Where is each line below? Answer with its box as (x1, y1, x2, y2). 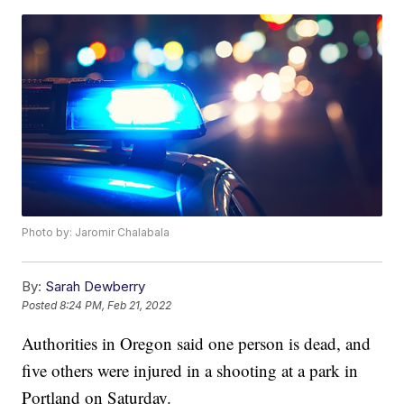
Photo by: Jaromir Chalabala (22, 225, 170, 240)
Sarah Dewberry (45, 278, 146, 296)
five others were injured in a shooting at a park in (22, 359, 359, 382)
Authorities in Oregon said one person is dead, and (22, 332, 372, 355)
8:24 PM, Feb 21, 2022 (60, 298, 172, 313)
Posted (22, 298, 60, 313)
